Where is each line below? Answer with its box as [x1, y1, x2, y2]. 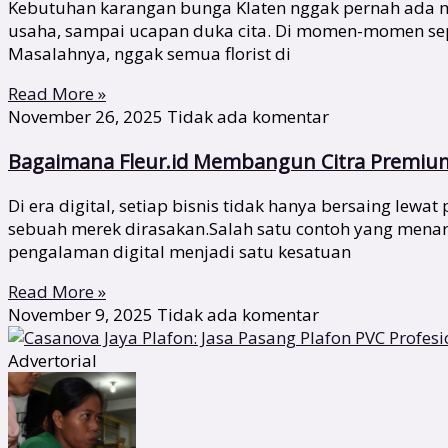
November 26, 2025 [8, 104, 167, 128]
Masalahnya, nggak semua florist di [8, 41, 291, 65]
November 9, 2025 [8, 303, 157, 327]
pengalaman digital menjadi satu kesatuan [8, 240, 351, 264]
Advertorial [8, 349, 97, 373]
